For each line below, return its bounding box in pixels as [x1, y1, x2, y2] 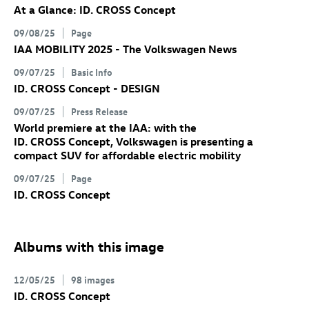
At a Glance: [14, 3, 79, 17]
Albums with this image [14, 237, 164, 255]
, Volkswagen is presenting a [110, 134, 253, 149]
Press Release [71, 105, 128, 118]
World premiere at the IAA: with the [14, 121, 197, 135]
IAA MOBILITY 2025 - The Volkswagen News [14, 42, 237, 57]
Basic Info [71, 66, 112, 79]
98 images [71, 273, 114, 286]
